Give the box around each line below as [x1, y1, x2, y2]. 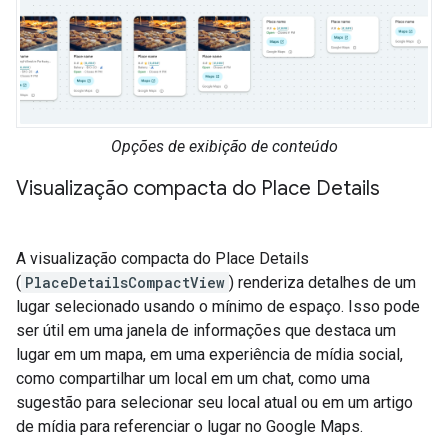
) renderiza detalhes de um [229, 272, 416, 292]
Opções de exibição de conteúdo [110, 136, 338, 156]
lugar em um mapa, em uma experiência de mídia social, [16, 344, 403, 364]
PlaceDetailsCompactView [25, 272, 225, 292]
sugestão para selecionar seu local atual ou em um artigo [16, 392, 413, 412]
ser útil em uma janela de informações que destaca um [16, 320, 396, 340]
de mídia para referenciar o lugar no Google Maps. [16, 416, 363, 436]
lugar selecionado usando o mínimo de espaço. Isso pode [16, 296, 420, 316]
